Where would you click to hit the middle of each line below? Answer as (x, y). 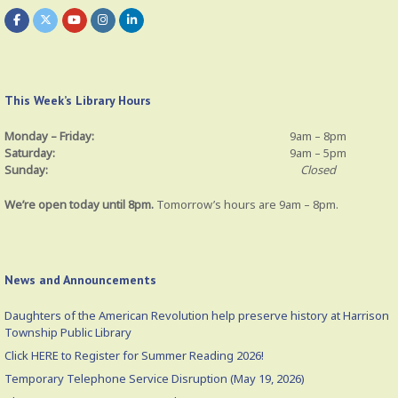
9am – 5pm (318, 153)
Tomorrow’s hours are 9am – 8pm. (247, 204)
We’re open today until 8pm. (80, 204)
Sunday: (26, 170)
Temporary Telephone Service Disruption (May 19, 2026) (155, 378)
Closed (318, 170)
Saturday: (30, 153)
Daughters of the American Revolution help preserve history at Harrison (197, 315)
